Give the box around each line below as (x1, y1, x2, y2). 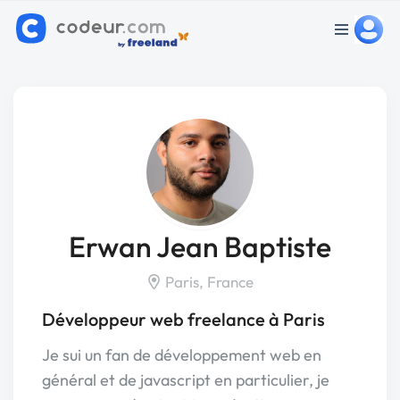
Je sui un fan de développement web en (42, 345, 321, 365)
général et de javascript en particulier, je (42, 370, 329, 390)
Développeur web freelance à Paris (42, 308, 325, 330)
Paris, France (162, 272, 254, 291)
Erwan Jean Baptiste (69, 229, 331, 264)
